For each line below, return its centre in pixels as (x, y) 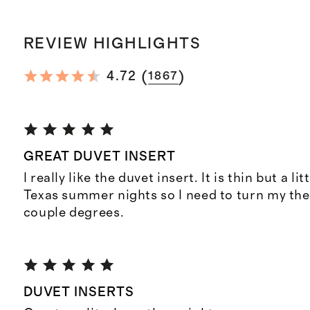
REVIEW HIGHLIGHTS (112, 44)
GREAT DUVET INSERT (99, 156)
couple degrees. (74, 213)
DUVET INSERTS (79, 292)
